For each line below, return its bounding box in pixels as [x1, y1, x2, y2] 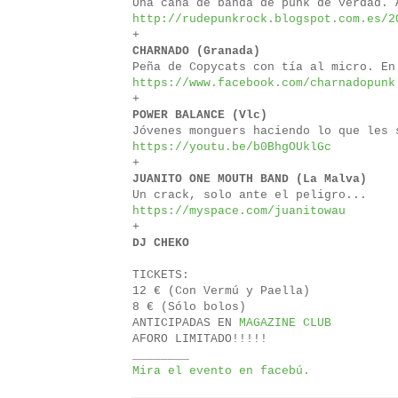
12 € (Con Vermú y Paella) [132, 284, 310, 298]
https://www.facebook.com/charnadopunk [132, 76, 395, 91]
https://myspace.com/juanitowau [132, 204, 346, 219]
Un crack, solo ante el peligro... [132, 188, 367, 203]
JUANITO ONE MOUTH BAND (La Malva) [132, 172, 367, 187]
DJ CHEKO [132, 236, 189, 251]
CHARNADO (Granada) [132, 44, 260, 59]
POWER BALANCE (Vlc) [132, 108, 267, 123]
